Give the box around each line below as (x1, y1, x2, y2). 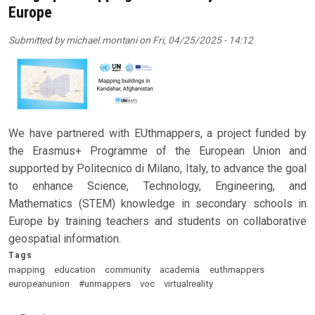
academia (160, 264, 200, 275)
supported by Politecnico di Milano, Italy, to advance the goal (8, 162, 307, 175)
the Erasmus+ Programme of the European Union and (8, 144, 307, 157)
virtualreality (164, 278, 214, 289)
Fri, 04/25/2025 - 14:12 (153, 34, 253, 46)
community (105, 264, 151, 275)
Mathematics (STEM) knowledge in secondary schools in (8, 197, 307, 210)
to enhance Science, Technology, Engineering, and (8, 179, 307, 193)
